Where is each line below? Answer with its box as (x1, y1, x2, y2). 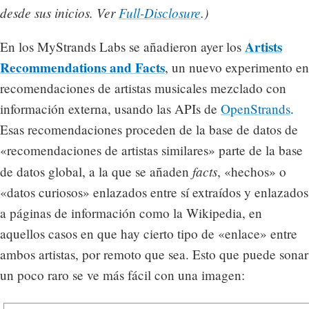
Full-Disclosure (119, 3, 201, 22)
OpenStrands (221, 100, 290, 118)
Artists (245, 37, 282, 57)
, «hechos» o (217, 163, 286, 181)
